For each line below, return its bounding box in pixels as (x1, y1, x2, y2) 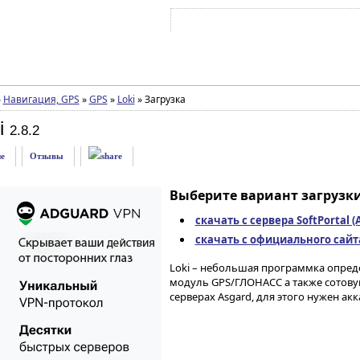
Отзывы (29, 151, 63, 161)
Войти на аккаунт (189, 18, 256, 28)
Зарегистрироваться (274, 18, 353, 28)
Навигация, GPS (2, 92, 80, 106)
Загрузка (141, 92, 186, 106)
